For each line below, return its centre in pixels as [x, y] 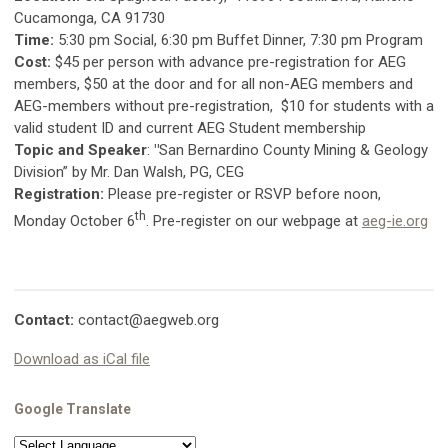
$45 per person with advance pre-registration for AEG [230, 61]
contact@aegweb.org [148, 319]
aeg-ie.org [395, 220]
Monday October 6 [74, 220]
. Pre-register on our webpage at [254, 220]
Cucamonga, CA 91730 [89, 17]
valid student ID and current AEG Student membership [190, 127]
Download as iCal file [82, 358]
